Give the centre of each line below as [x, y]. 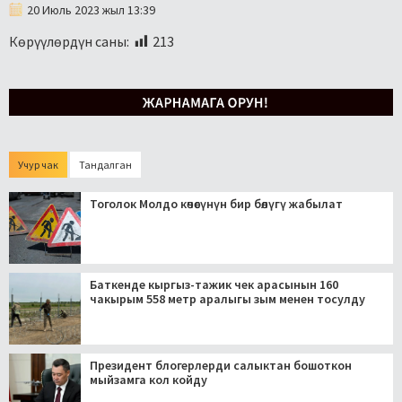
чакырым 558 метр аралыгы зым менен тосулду [227, 298]
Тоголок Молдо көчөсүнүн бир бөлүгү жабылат [216, 203]
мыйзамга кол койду [149, 379]
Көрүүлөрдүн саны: [69, 41]
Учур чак [38, 164]
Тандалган [105, 164]
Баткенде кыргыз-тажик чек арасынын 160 [214, 284]
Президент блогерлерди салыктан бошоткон [221, 365]
